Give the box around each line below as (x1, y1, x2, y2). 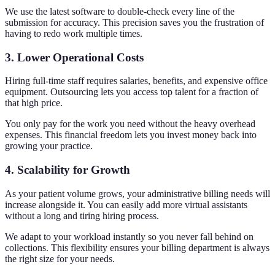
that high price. (5, 98, 63, 109)
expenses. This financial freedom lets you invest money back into (5, 130, 257, 141)
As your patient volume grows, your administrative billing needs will (5, 188, 270, 199)
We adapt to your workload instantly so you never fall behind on (5, 231, 254, 242)
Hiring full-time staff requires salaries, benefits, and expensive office (5, 76, 268, 87)
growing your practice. (5, 141, 93, 152)
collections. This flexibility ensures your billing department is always (5, 242, 269, 253)
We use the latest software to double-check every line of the (5, 6, 234, 17)
